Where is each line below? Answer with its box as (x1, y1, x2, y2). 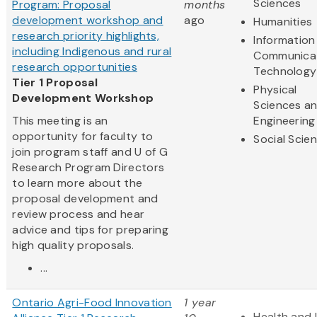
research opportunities (12, 59, 137, 74)
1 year (184, 294, 217, 310)
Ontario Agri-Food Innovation (12, 294, 172, 310)
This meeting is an (12, 113, 108, 128)
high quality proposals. (12, 237, 137, 253)
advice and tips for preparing (12, 221, 169, 237)
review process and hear (12, 206, 145, 221)
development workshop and (12, 12, 163, 28)
